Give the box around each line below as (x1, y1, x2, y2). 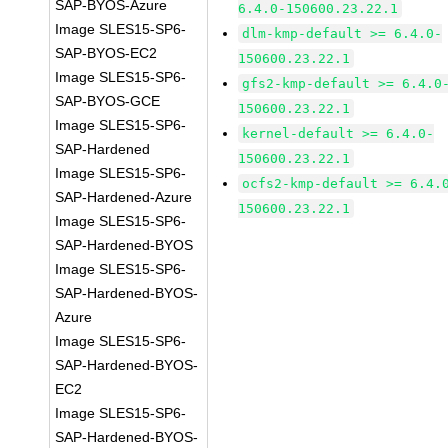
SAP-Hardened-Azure (55, 189, 193, 205)
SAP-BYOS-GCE (55, 93, 161, 109)
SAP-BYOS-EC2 (55, 45, 158, 61)
